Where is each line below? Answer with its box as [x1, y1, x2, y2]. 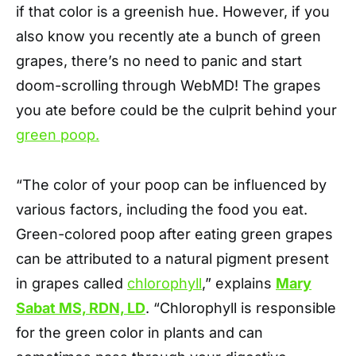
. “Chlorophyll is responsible [145, 299, 336, 316]
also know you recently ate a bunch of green [16, 27, 321, 44]
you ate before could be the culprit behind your [16, 101, 337, 118]
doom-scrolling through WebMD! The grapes [16, 76, 321, 94]
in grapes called [16, 274, 127, 292]
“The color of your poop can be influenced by [16, 176, 327, 193]
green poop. [16, 126, 99, 143]
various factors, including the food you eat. [16, 200, 308, 218]
